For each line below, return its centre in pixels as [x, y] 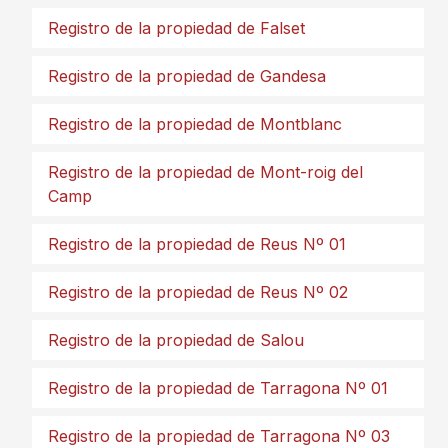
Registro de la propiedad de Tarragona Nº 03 [219, 436]
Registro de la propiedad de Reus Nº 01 [197, 244]
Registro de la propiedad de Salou [176, 340]
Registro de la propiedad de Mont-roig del [205, 172]
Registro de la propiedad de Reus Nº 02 [198, 292]
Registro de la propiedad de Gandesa [187, 76]
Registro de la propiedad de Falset [176, 28]
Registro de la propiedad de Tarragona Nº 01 [218, 388]
